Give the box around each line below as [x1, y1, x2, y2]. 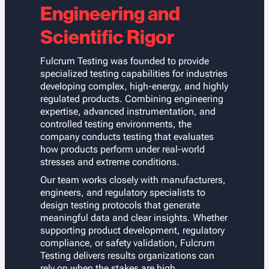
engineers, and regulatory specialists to [40, 186, 205, 198]
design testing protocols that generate [40, 199, 200, 211]
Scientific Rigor [40, 26, 174, 49]
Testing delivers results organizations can [40, 249, 214, 261]
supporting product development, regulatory [40, 224, 225, 236]
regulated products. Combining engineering [40, 93, 223, 105]
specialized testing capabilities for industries [40, 68, 228, 80]
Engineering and [40, 2, 180, 26]
